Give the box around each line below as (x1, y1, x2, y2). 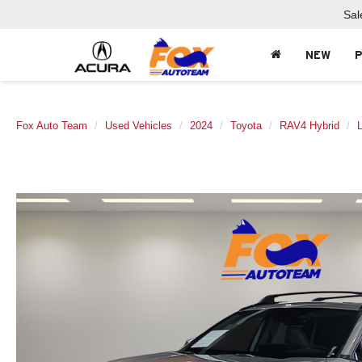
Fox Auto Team (16, 120, 87, 132)
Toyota (230, 120, 262, 132)
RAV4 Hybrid (280, 120, 339, 132)
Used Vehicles (105, 120, 172, 132)
